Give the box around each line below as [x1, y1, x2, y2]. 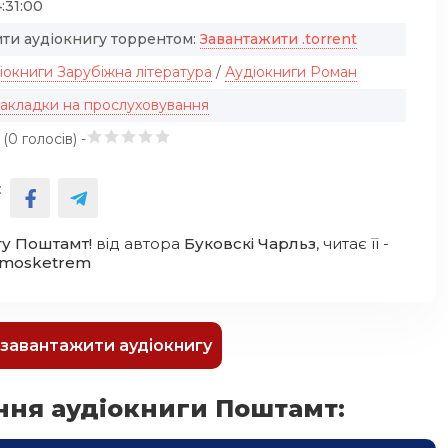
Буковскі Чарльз [184, 234, 316, 253]
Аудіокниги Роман [225, 63, 357, 81]
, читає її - [316, 234, 389, 253]
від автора [92, 234, 184, 253]
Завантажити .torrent [200, 30, 357, 48]
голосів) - [18, 130, 86, 148]
